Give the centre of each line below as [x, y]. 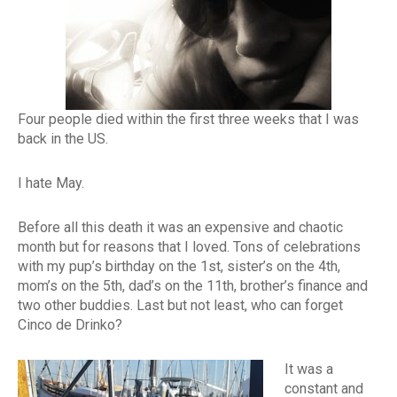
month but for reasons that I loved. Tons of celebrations [189, 247]
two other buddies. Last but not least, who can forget [180, 306]
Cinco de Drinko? [70, 325]
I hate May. [51, 183]
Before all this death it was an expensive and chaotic [180, 228]
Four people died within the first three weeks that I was [188, 120]
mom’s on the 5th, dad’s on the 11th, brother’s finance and [193, 286]
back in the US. [63, 139]
